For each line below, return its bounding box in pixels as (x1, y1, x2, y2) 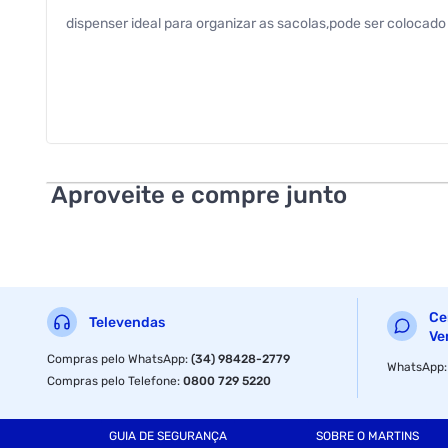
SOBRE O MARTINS (315, 429, 419, 444)
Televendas (89, 314, 166, 332)
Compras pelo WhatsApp (47, 351, 186, 366)
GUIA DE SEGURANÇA (108, 429, 227, 444)
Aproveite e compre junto (51, 180, 348, 209)
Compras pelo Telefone (47, 373, 178, 388)
